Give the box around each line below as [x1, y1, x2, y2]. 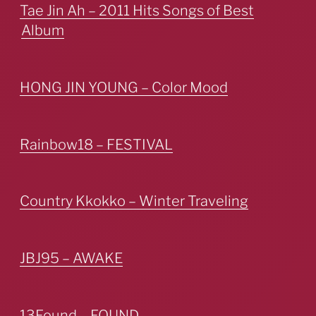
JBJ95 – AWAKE [20, 250, 123, 267]
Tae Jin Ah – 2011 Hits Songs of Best [20, 2, 254, 19]
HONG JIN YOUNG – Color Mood [20, 78, 228, 96]
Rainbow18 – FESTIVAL [20, 135, 173, 153]
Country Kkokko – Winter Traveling [20, 193, 248, 210]
